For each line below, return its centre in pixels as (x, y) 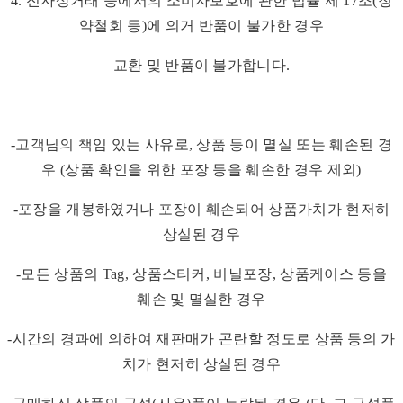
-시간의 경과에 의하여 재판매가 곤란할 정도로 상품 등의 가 (201, 339)
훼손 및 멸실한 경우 (201, 300)
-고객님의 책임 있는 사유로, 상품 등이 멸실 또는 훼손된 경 (201, 145)
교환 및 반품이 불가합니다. (201, 66)
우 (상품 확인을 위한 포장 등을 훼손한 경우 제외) (201, 170)
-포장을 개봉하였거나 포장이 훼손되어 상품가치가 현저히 (201, 210)
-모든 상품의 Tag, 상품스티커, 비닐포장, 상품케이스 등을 (201, 274)
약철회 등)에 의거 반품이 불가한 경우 (201, 26)
